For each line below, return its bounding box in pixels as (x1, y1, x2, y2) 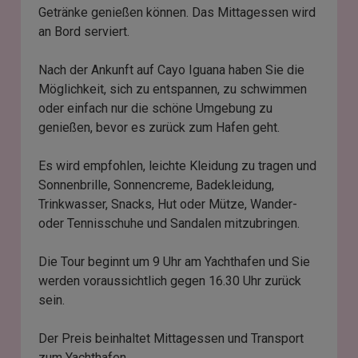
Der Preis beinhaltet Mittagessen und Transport (38, 331, 304, 347)
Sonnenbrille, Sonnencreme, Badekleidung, (38, 177, 275, 193)
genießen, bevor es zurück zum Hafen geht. (38, 120, 280, 136)
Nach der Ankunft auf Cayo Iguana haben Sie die (38, 62, 305, 78)
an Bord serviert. (38, 24, 130, 40)
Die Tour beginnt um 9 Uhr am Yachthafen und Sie (38, 254, 311, 270)
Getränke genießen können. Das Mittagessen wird (38, 5, 316, 21)
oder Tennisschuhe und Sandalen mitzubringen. (38, 216, 300, 232)
